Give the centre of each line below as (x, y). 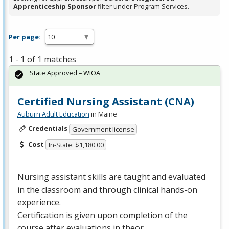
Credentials (48, 129)
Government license (103, 129)
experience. (39, 203)
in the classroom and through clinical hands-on (107, 190)
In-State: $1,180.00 (76, 145)
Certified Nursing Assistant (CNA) (106, 102)
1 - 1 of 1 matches (42, 60)
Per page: (25, 37)
